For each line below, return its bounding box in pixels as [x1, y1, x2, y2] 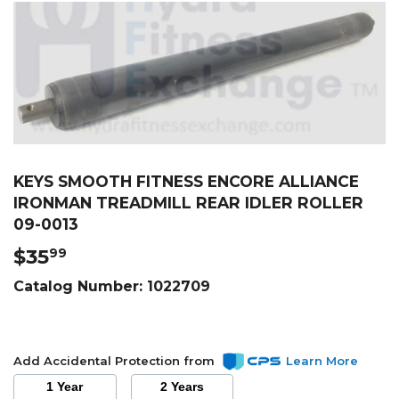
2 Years [170, 379, 204, 395]
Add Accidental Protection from [13, 353, 218, 368]
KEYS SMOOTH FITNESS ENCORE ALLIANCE [13, 172, 359, 191]
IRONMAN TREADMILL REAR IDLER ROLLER [13, 193, 363, 213]
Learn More [286, 353, 358, 368]
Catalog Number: [13, 277, 147, 295]
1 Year [57, 379, 84, 395]
